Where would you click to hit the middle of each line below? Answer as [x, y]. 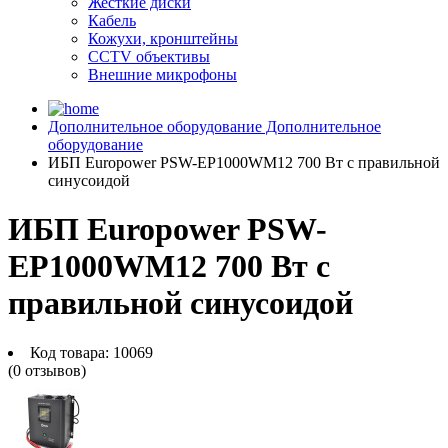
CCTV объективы [149, 56]
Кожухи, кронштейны [163, 38]
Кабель [112, 20]
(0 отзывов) [47, 370]
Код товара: [69, 352]
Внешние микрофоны [162, 74]
